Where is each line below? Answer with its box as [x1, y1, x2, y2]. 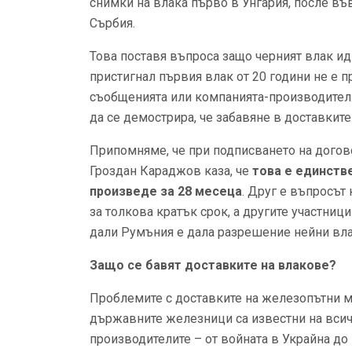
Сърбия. [90, 16, 135, 31]
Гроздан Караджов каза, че [90, 163, 252, 178]
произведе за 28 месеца [90, 184, 242, 199]
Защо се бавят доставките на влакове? [90, 258, 336, 273]
